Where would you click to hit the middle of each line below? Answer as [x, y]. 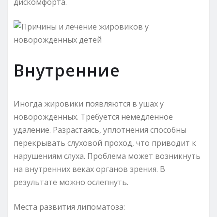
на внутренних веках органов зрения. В [89, 169]
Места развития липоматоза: [69, 207]
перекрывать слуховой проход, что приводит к [105, 143]
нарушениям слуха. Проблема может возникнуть [107, 156]
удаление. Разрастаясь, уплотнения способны [100, 130]
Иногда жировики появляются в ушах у [89, 103]
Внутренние [67, 70]
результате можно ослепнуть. [71, 182]
